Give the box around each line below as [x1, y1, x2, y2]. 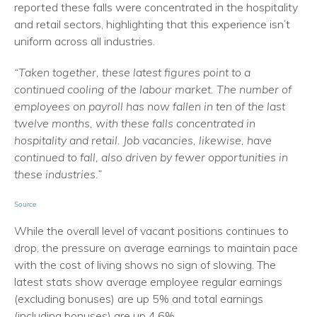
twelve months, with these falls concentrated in [14, 116, 255, 130]
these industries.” [14, 167, 102, 181]
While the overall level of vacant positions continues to [14, 224, 289, 238]
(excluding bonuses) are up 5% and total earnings [14, 292, 263, 306]
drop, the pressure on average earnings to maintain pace [14, 241, 298, 255]
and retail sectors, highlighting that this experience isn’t [14, 17, 290, 31]
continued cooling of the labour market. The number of [14, 82, 292, 96]
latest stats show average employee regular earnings [14, 275, 282, 289]
